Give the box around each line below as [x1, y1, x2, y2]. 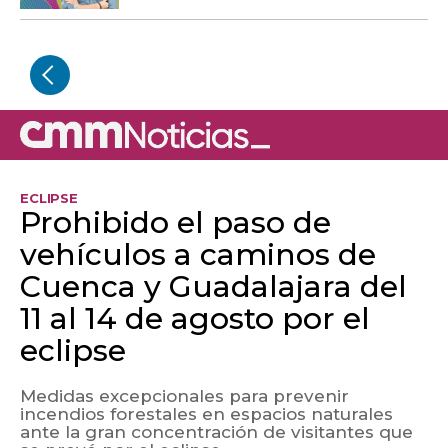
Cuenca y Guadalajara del [20, 268, 407, 306]
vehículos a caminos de [20, 236, 376, 274]
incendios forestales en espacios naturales [20, 404, 393, 425]
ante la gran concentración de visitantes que [20, 422, 413, 443]
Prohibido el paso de [20, 204, 331, 242]
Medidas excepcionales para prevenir [20, 386, 349, 407]
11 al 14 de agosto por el [20, 300, 370, 338]
